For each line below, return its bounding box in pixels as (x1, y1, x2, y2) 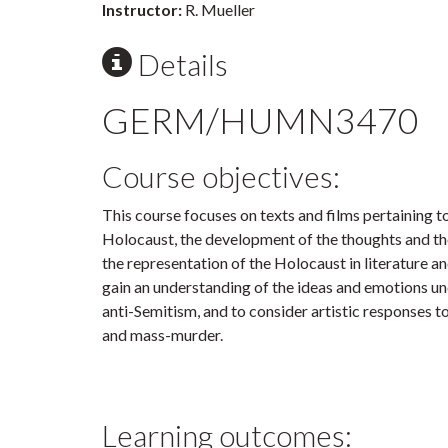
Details (132, 46, 228, 82)
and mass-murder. (102, 325, 223, 344)
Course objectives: (102, 158, 340, 194)
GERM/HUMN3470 (102, 98, 419, 142)
